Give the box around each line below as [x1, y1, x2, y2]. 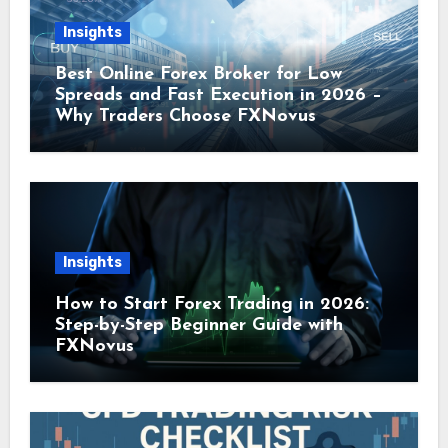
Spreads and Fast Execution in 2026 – [54, 86, 382, 106]
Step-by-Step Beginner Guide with [54, 316, 343, 336]
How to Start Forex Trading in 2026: [54, 295, 369, 315]
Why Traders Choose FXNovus [54, 107, 316, 127]
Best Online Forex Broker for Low [54, 65, 342, 85]
